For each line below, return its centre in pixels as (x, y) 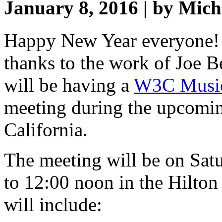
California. (46, 130)
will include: (53, 205)
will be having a (69, 85)
